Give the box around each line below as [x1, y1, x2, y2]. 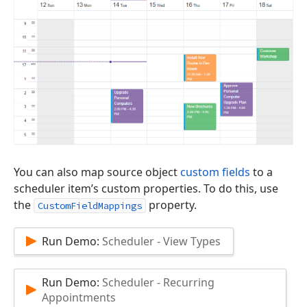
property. [146, 197, 197, 213]
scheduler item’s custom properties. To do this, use [14, 181, 278, 197]
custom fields [180, 164, 250, 180]
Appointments [42, 290, 116, 306]
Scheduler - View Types [99, 234, 221, 249]
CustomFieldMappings [38, 199, 142, 212]
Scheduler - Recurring [99, 275, 214, 291]
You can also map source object [14, 164, 180, 180]
